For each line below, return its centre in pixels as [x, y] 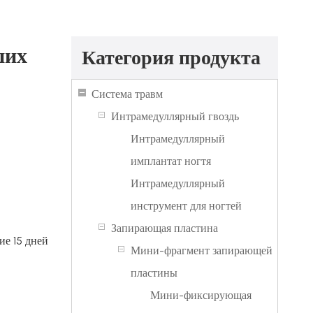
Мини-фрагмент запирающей [202, 250]
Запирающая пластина [165, 228]
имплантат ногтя [171, 161]
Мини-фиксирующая [201, 295]
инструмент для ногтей [186, 206]
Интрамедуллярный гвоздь [175, 116]
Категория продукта [171, 57]
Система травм [127, 94]
